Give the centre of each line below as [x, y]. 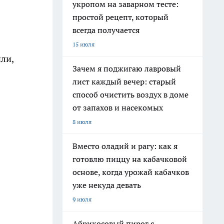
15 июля [83, 44]
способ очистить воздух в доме [130, 94]
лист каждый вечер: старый [124, 81]
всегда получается [106, 30]
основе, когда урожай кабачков [131, 172]
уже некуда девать [107, 185]
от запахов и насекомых [118, 107]
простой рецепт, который [120, 17]
